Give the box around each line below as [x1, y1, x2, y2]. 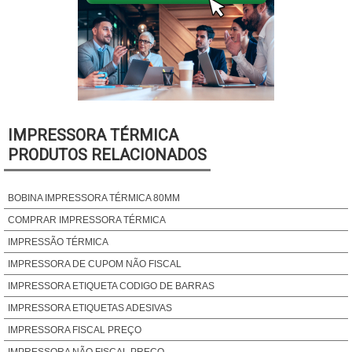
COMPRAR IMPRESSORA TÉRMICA [8, 214, 166, 225]
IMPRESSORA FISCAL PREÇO [8, 324, 141, 335]
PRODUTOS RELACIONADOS [8, 145, 207, 164]
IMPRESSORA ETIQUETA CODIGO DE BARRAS [8, 280, 214, 291]
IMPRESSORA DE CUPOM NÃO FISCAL [8, 258, 181, 269]
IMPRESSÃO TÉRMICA [8, 236, 108, 247]
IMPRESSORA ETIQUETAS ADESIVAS [8, 302, 172, 313]
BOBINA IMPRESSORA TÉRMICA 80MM [8, 192, 180, 203]
